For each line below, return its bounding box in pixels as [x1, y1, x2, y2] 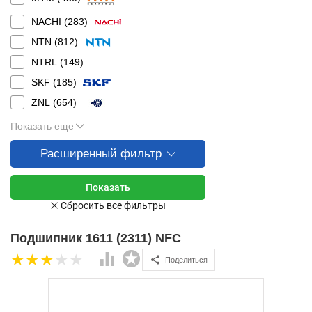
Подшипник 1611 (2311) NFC [10, 231, 181, 245]
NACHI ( [31, 16, 68, 27]
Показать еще [10, 120, 74, 132]
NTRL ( [31, 56, 63, 68]
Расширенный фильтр [40, 147, 162, 160]
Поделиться [165, 255, 208, 264]
